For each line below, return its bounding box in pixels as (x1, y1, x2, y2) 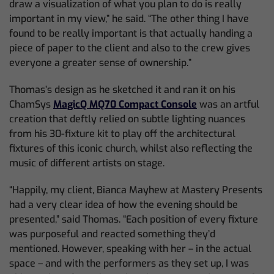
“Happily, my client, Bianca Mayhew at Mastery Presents (9, 183, 262, 196)
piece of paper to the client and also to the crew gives (9, 42, 250, 54)
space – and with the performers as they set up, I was (9, 257, 249, 270)
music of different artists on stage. (9, 157, 165, 169)
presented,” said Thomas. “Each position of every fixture (9, 213, 258, 226)
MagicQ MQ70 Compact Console (53, 98, 197, 111)
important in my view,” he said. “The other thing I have (9, 12, 249, 25)
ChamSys (9, 98, 53, 111)
